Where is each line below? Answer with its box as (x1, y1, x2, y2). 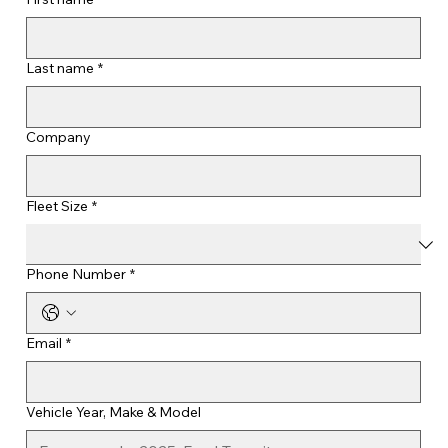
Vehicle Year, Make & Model (25, 403, 201, 422)
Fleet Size (25, 197, 88, 216)
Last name (25, 59, 94, 78)
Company (25, 128, 91, 147)
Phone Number (25, 265, 126, 284)
